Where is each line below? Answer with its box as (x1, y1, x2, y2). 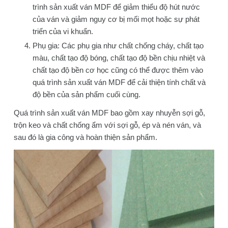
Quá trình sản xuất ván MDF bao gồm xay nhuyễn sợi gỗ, (13, 108, 205, 118)
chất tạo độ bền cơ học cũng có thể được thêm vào (33, 66, 204, 75)
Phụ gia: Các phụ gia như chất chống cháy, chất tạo (33, 41, 204, 50)
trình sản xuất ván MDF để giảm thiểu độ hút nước (33, 2, 201, 11)
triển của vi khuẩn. (33, 26, 94, 36)
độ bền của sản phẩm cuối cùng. (33, 90, 141, 99)
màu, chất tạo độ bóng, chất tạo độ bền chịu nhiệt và (33, 53, 206, 63)
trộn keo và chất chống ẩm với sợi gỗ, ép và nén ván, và (13, 121, 201, 130)
